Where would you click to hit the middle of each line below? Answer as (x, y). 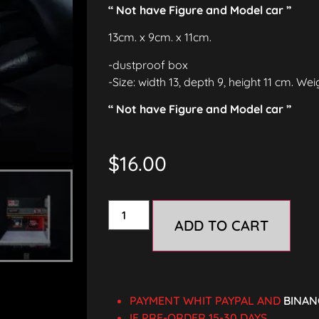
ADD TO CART (222, 226)
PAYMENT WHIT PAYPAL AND (206, 301)
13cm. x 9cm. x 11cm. (160, 37)
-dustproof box (148, 64)
